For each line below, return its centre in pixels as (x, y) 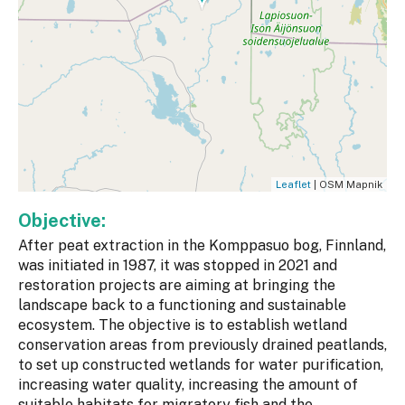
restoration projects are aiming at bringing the (177, 286)
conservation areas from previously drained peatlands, (202, 345)
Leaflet (293, 185)
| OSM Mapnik (347, 185)
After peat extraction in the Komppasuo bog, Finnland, (202, 246)
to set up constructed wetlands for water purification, (201, 365)
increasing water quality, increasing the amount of (188, 385)
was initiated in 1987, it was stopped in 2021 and (178, 266)
